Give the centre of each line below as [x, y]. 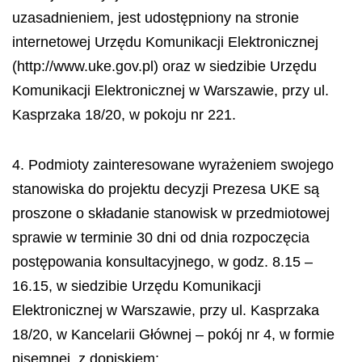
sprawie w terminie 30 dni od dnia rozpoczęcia [161, 238]
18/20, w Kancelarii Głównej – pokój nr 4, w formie [173, 335]
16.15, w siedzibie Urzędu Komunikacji [137, 286]
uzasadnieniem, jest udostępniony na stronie [156, 17]
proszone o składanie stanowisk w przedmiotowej [171, 213]
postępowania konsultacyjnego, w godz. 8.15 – [162, 262]
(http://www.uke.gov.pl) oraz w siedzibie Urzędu [164, 66]
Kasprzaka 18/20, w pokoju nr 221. [124, 114]
